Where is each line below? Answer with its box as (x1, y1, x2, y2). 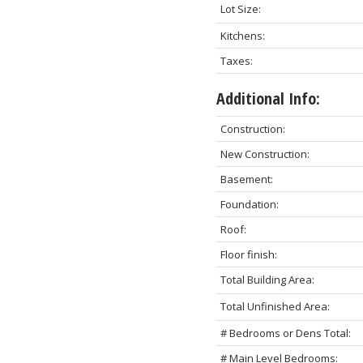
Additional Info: (216, 87, 320, 109)
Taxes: (220, 53, 253, 68)
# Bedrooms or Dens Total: (220, 325, 351, 340)
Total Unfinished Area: (220, 298, 330, 314)
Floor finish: (220, 246, 277, 262)
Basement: (220, 171, 273, 186)
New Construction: (220, 146, 310, 161)
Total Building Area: (220, 271, 314, 287)
